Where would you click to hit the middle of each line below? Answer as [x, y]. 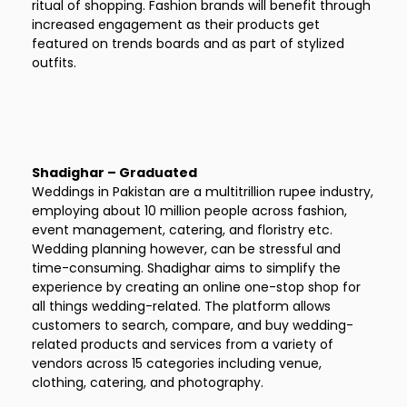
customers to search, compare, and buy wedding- [193, 325]
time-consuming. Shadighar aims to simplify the [186, 268]
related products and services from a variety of [183, 344]
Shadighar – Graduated [114, 173]
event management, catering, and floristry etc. [182, 230]
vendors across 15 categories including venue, [177, 363]
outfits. [54, 63]
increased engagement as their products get [176, 25]
